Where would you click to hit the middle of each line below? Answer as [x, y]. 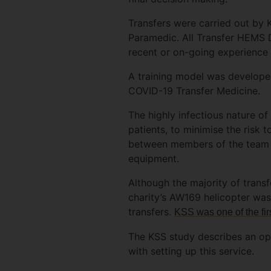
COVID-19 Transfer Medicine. [194, 90]
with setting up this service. [191, 251]
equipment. [153, 158]
